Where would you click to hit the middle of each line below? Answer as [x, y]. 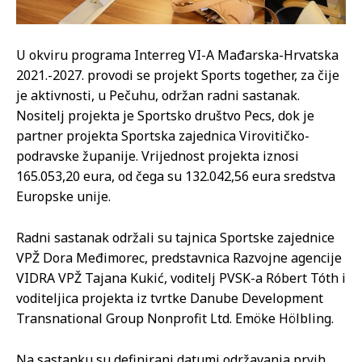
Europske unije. [65, 196]
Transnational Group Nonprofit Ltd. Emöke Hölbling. [175, 318]
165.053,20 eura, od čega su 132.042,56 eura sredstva [176, 176]
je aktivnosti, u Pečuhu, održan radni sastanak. [158, 95]
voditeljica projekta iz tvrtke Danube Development [170, 298]
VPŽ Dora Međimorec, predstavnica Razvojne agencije [179, 258]
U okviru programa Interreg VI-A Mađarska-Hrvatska [177, 55]
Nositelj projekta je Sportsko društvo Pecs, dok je [165, 116]
